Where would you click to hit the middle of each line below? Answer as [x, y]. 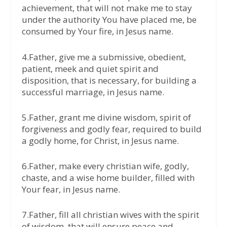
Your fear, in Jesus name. [71, 189]
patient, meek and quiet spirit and [90, 68]
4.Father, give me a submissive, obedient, [104, 57]
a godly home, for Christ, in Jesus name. [100, 140]
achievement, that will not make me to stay [107, 8]
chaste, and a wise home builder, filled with [108, 177]
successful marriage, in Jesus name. [93, 92]
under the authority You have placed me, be [109, 20]
